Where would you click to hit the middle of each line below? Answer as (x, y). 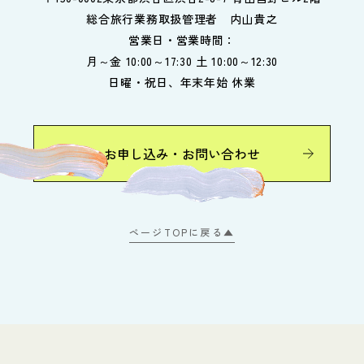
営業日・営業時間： (182, 40)
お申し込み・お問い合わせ (182, 154)
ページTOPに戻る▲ (182, 232)
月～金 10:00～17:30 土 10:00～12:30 (182, 61)
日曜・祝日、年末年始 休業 (182, 82)
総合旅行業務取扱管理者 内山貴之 (182, 19)
